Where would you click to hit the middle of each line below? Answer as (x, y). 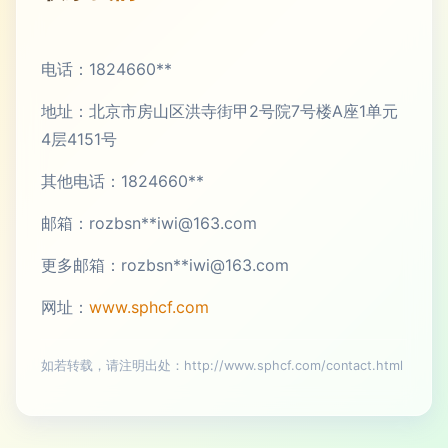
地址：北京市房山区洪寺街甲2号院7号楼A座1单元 (219, 111)
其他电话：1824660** (122, 181)
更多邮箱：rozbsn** (115, 265)
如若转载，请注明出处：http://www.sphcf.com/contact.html (222, 365)
